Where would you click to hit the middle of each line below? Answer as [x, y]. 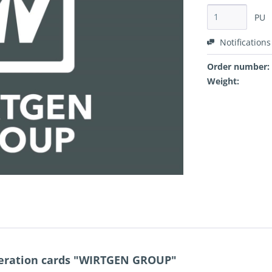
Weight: [223, 81]
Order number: [238, 67]
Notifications [244, 42]
